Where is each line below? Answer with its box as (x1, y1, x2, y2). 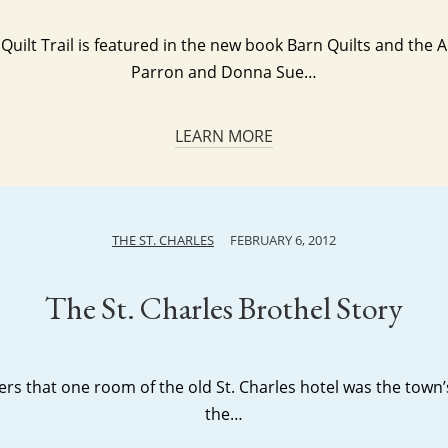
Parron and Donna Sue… (131, 61, 317, 83)
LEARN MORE (175, 125, 273, 147)
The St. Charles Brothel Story (45, 287, 403, 329)
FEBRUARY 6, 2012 (230, 231, 336, 249)
